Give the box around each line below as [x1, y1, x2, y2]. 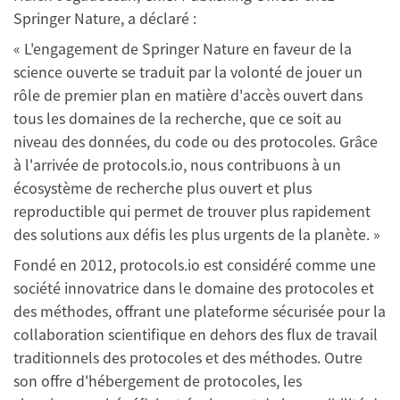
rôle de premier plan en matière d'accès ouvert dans [13, 84, 362, 105]
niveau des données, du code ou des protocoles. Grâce [13, 130, 378, 152]
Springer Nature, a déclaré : [13, 7, 196, 29]
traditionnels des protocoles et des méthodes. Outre [13, 346, 362, 368]
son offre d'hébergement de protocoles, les [13, 370, 302, 391]
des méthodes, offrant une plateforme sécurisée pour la [13, 300, 386, 321]
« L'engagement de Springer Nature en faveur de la [13, 37, 352, 59]
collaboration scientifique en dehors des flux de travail [13, 323, 378, 345]
